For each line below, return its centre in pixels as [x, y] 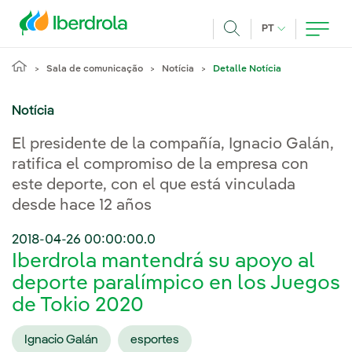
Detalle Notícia [247, 69]
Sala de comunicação [95, 69]
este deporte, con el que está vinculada [154, 185]
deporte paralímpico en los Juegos [176, 284]
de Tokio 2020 [78, 306]
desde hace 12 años [82, 206]
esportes [155, 340]
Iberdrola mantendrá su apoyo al [163, 262]
